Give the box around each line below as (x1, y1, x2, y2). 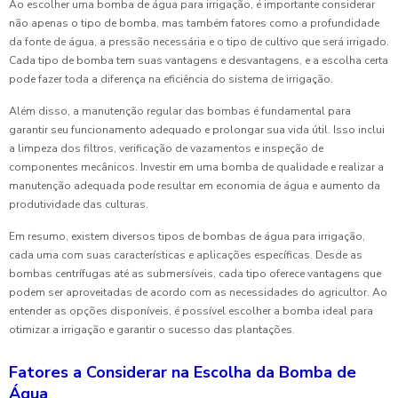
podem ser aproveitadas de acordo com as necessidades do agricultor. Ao (9, 285, 387, 300)
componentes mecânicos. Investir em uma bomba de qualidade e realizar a (9, 160, 384, 175)
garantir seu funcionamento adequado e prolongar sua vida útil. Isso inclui (9, 123, 385, 138)
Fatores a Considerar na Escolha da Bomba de (9, 362, 356, 384)
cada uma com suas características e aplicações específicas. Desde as (9, 248, 362, 263)
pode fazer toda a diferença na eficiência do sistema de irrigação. (9, 72, 333, 87)
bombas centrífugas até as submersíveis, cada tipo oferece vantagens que (9, 267, 381, 282)
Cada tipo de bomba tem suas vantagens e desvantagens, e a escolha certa (9, 53, 388, 68)
